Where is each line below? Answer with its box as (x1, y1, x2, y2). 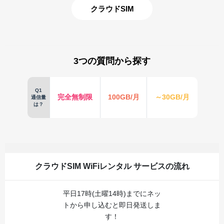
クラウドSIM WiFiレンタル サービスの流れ (34, 162, 189, 170)
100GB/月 (107, 93, 139, 101)
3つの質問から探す (73, 56, 150, 66)
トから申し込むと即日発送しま (63, 201, 161, 209)
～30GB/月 (155, 93, 189, 101)
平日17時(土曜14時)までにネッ (63, 189, 161, 197)
